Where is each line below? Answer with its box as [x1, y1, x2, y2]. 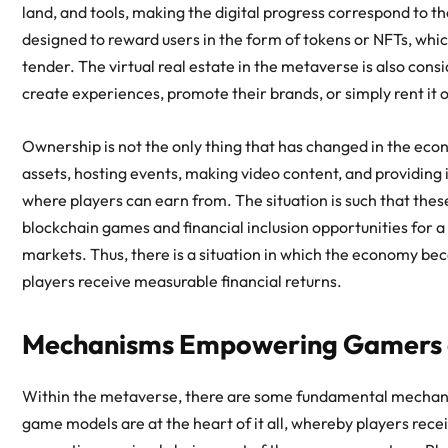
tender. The [22, 56, 109, 77]
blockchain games [22, 217, 150, 238]
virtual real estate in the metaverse [109, 56, 359, 77]
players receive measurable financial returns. [22, 271, 342, 292]
